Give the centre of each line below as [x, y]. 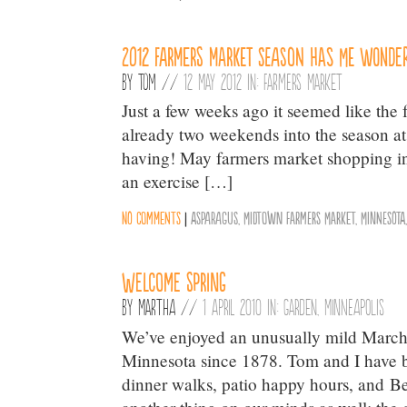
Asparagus [215, 217]
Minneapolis [355, 307]
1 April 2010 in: [243, 307]
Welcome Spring [174, 281]
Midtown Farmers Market [300, 217]
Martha [157, 307]
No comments [152, 217]
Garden [301, 307]
